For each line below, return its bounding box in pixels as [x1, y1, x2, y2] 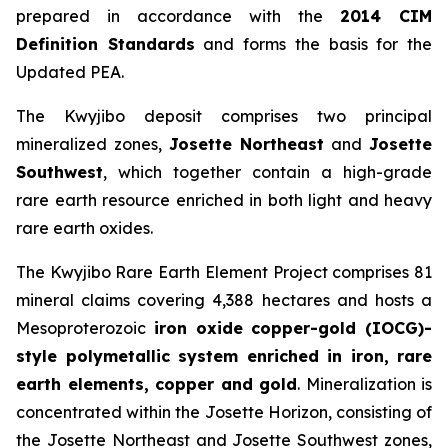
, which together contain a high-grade [103, 162, 432, 183]
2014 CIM [340, 6, 432, 27]
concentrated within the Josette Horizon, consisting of [16, 402, 432, 423]
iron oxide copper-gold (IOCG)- [153, 318, 432, 339]
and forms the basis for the [194, 34, 433, 55]
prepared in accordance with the [16, 6, 340, 27]
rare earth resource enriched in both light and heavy [16, 190, 432, 211]
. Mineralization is [297, 374, 432, 395]
